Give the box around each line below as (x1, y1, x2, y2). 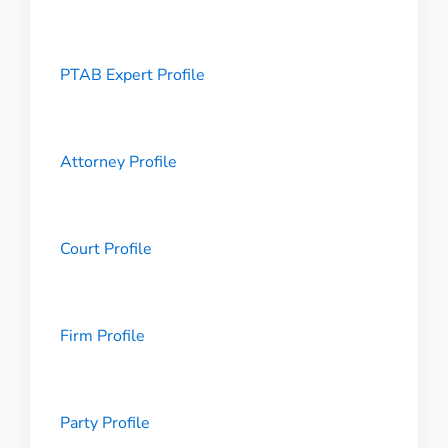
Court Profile (59, 238, 152, 260)
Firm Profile (59, 325, 145, 347)
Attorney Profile (59, 151, 177, 173)
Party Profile (59, 412, 150, 434)
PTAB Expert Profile (59, 64, 205, 86)
